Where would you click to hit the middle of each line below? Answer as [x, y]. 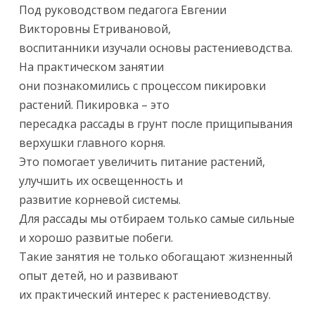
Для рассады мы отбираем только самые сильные [157, 218]
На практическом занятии [92, 66]
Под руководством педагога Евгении [123, 9]
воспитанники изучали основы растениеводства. [156, 47]
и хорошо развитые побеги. [96, 237]
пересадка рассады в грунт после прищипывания [156, 123]
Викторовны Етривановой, [95, 28]
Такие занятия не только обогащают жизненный [156, 256]
